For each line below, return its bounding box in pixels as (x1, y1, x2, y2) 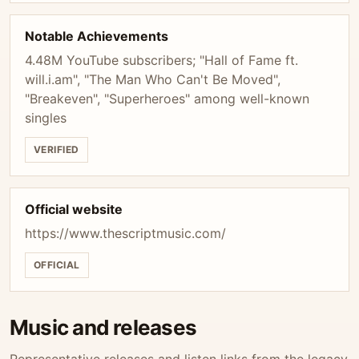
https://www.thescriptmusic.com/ (25, 225, 226, 241)
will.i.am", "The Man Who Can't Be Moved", (25, 71, 280, 87)
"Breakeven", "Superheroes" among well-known (25, 91, 309, 107)
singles (25, 110, 67, 126)
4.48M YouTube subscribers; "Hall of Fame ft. (25, 52, 298, 68)
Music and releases (10, 315, 196, 340)
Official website (25, 201, 123, 217)
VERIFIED (34, 143, 79, 155)
